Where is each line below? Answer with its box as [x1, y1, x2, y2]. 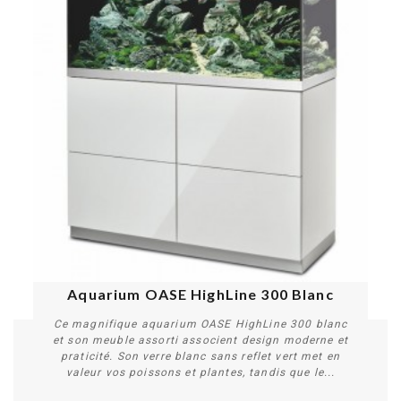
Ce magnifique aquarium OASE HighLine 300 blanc [53, 317, 348, 330]
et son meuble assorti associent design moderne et [53, 333, 348, 346]
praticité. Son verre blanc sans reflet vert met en [60, 349, 340, 363]
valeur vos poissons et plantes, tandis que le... [65, 365, 336, 379]
